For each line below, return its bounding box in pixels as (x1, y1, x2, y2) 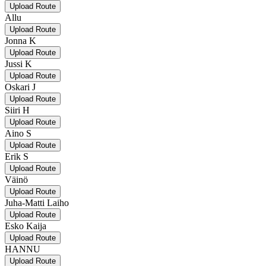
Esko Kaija (5, 220, 46, 231)
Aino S (5, 128, 31, 138)
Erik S (5, 151, 28, 161)
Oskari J (5, 81, 36, 92)
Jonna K (5, 35, 36, 46)
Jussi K (5, 58, 32, 69)
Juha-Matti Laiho (5, 197, 69, 208)
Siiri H (5, 104, 30, 115)
